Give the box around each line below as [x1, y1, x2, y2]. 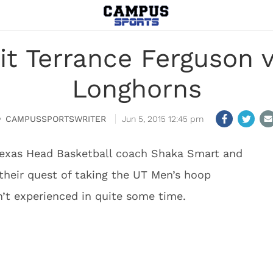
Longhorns [71, 74, 202, 104]
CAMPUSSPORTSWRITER [5, 114, 106, 124]
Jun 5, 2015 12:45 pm [122, 114, 204, 124]
